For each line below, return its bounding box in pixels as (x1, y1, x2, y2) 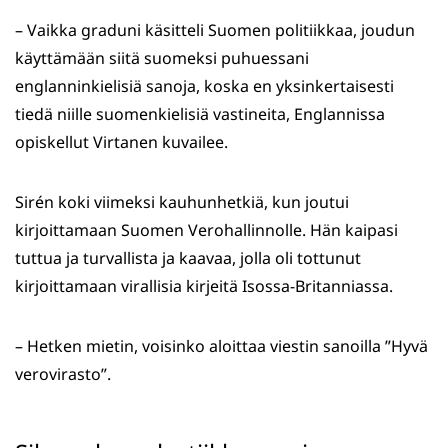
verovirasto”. (15, 363, 111, 386)
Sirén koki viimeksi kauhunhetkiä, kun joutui (15, 191, 349, 214)
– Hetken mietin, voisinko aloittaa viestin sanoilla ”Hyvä (15, 335, 428, 358)
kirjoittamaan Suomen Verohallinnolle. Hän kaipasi (15, 219, 398, 242)
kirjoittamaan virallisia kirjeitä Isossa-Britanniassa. (15, 275, 393, 298)
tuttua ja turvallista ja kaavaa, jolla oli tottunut (15, 247, 361, 270)
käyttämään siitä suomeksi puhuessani (15, 47, 309, 70)
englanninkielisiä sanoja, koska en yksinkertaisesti (15, 75, 394, 98)
